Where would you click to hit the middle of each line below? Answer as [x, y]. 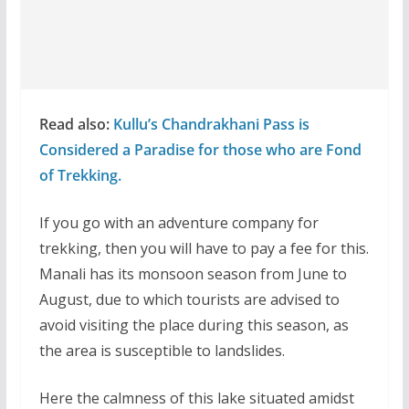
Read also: [76, 124]
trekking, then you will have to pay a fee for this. [204, 248]
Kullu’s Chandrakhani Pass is [211, 124]
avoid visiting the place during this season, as [194, 325]
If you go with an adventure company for [178, 222]
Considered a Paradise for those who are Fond [200, 149]
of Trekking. [80, 175]
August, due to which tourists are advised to [189, 299]
